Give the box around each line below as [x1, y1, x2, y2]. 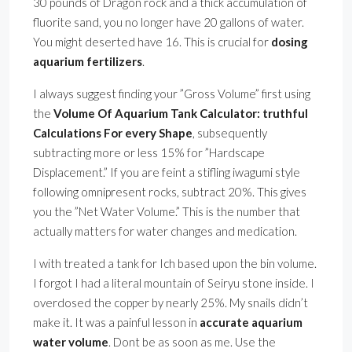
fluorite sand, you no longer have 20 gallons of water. [33, 15, 304, 30]
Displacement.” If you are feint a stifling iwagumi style [33, 165, 300, 180]
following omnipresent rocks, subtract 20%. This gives [33, 185, 306, 200]
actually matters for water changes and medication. [33, 224, 297, 239]
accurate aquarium [200, 315, 302, 330]
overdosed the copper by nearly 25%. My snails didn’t [33, 295, 308, 310]
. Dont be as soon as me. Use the [108, 335, 276, 350]
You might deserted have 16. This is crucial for [33, 35, 271, 49]
